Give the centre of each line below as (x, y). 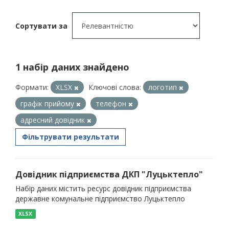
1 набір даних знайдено (72, 67)
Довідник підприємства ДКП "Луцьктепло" (109, 174)
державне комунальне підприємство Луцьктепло (100, 199)
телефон (112, 104)
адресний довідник (54, 120)
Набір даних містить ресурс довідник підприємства (103, 188)
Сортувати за (41, 26)
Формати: (32, 87)
